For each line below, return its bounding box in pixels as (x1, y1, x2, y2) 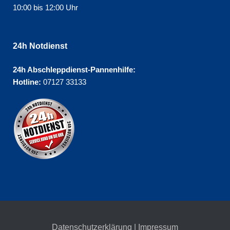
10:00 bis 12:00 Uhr (13, 3, 78, 12)
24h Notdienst (13, 42, 67, 50)
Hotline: (13, 78, 41, 86)
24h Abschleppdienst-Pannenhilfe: (13, 65, 136, 74)
